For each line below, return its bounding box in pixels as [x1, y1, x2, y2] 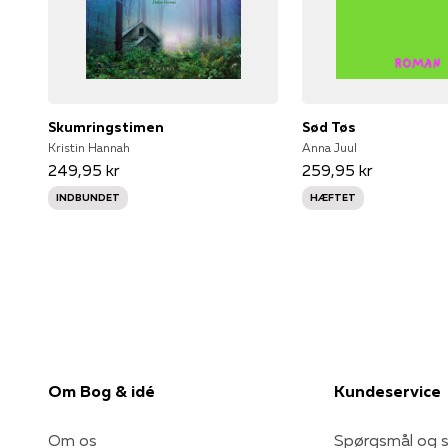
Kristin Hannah [48, 139, 130, 155]
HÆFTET [310, 190, 357, 204]
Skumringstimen [48, 117, 164, 136]
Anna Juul [302, 139, 358, 155]
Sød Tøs [302, 117, 357, 136]
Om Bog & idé [48, 380, 155, 401]
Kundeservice [334, 380, 441, 401]
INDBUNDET [56, 190, 120, 204]
